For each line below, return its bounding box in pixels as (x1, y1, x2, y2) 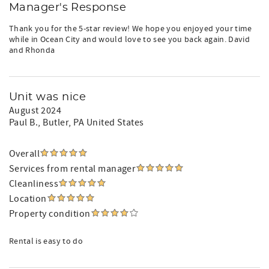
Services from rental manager (9, 163, 136, 175)
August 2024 (9, 104, 62, 116)
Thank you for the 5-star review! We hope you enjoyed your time (9, 23, 252, 34)
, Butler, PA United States (38, 116, 144, 128)
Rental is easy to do (9, 236, 83, 247)
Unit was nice (9, 92, 86, 103)
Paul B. (9, 116, 38, 128)
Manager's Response (9, 2, 127, 13)
